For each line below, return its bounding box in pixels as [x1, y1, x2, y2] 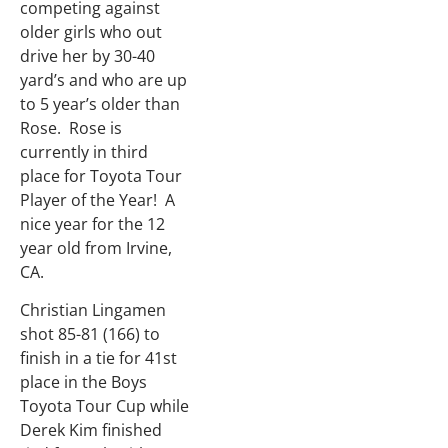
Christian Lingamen [20, 299, 166, 322]
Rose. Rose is [20, 116, 122, 139]
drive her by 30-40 [20, 44, 155, 67]
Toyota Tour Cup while [20, 395, 189, 418]
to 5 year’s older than [20, 92, 180, 115]
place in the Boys [20, 371, 147, 394]
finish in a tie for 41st [20, 347, 177, 370]
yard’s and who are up [20, 68, 187, 91]
